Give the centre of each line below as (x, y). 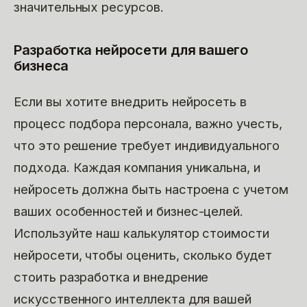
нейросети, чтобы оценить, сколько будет (143, 255)
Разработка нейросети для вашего (131, 50)
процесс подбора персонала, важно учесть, (148, 124)
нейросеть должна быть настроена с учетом (151, 189)
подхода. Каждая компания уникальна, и (137, 168)
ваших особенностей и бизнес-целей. (129, 211)
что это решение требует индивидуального (147, 146)
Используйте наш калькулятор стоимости (142, 233)
